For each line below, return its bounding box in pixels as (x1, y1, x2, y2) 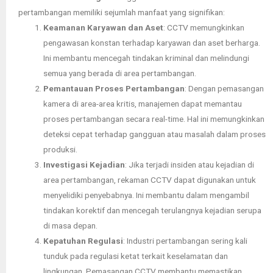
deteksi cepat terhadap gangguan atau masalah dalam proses (43, 129, 266, 140)
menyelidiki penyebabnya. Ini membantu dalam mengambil (43, 190, 250, 200)
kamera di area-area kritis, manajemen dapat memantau (43, 99, 243, 109)
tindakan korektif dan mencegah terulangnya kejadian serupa (43, 205, 262, 216)
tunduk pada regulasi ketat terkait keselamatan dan (43, 251, 229, 261)
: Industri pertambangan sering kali (123, 236, 248, 246)
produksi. (43, 144, 78, 155)
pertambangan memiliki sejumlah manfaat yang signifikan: (18, 7, 225, 18)
